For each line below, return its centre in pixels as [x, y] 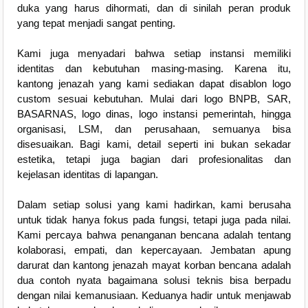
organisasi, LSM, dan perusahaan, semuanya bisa [154, 129]
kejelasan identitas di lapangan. [87, 175]
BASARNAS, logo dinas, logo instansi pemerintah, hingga [154, 114]
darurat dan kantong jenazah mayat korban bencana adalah [154, 265]
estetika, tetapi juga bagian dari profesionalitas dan [154, 159]
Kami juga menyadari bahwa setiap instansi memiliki [154, 54]
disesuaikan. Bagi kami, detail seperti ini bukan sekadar [154, 144]
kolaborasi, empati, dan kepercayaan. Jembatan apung [154, 250]
